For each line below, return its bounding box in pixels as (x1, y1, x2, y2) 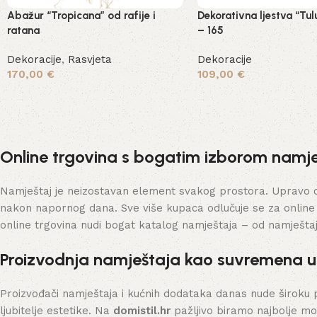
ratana (7, 23, 40, 37)
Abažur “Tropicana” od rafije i (7, 8, 156, 22)
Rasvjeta (68, 52, 112, 66)
